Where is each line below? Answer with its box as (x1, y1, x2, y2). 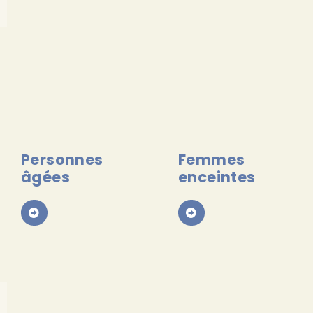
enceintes (178, 166, 256, 187)
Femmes (178, 149, 245, 170)
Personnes (21, 149, 103, 170)
